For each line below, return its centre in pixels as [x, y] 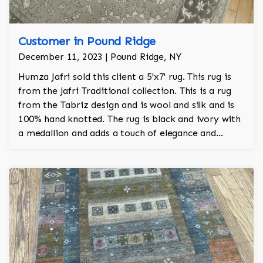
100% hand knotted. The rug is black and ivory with [129, 119]
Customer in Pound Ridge [87, 41]
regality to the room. [65, 147]
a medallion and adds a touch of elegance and [117, 133]
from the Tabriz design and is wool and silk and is [126, 105]
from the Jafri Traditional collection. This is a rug [125, 91]
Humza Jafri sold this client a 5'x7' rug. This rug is [125, 77]
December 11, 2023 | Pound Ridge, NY [100, 57]
